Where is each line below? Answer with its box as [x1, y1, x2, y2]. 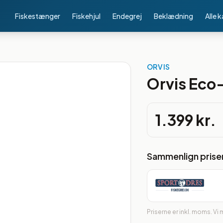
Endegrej [112, 11, 142, 20]
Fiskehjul [72, 11, 101, 20]
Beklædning [154, 11, 193, 20]
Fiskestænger [15, 11, 60, 20]
